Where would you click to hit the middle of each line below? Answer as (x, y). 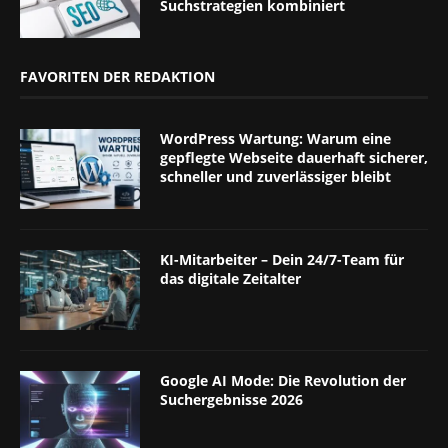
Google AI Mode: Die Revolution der (283, 380)
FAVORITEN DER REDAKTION (117, 76)
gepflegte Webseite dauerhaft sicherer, (294, 157)
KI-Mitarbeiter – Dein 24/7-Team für (282, 259)
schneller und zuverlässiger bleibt (275, 176)
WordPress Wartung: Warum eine (275, 138)
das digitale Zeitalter (230, 278)
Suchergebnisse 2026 (231, 399)
